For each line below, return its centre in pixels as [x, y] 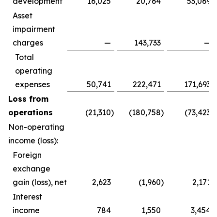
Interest [27, 197]
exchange [31, 169]
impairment [34, 29]
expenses [32, 84]
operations [31, 112]
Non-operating [36, 127]
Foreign [27, 155]
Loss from [28, 99]
